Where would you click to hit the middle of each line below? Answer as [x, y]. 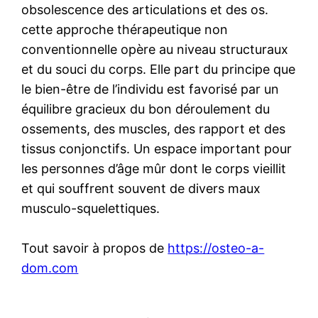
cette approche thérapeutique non [125, 29]
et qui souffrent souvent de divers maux [141, 188]
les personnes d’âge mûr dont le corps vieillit [154, 168]
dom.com [50, 268]
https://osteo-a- [216, 248]
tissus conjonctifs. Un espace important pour [157, 148]
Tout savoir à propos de [95, 248]
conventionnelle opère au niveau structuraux [155, 49]
